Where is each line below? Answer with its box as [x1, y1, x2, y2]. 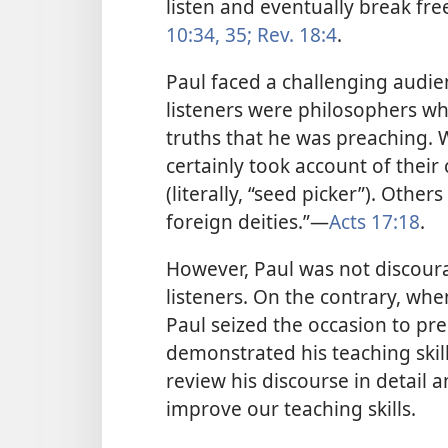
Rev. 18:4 [252, 20, 337, 48]
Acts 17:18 [329, 208, 420, 236]
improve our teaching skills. [166, 395, 416, 423]
